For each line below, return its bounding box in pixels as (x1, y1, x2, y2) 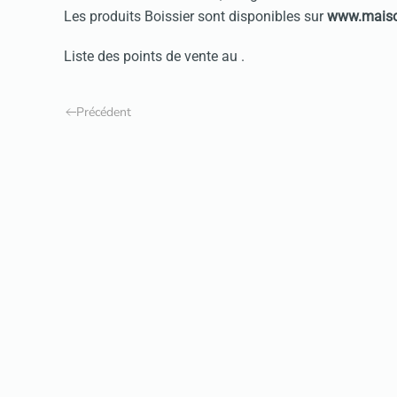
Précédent (76, 103, 131, 121)
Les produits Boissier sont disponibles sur (64, 7, 327, 25)
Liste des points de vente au (64, 47, 241, 65)
